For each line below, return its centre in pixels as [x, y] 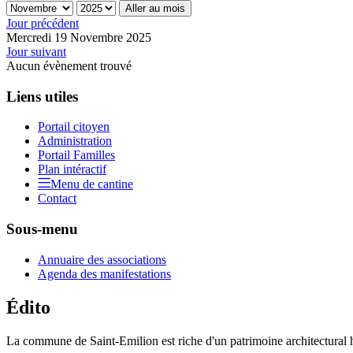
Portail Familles [76, 155]
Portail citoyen [74, 127]
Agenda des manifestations [104, 273]
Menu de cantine [92, 184]
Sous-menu [42, 229]
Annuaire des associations [102, 259]
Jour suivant [36, 51]
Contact [57, 199]
